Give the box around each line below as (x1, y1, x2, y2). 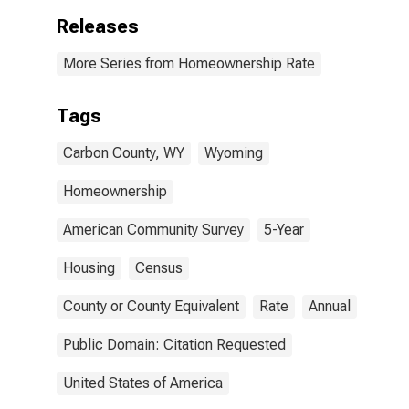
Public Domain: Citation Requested (63, 336, 286, 353)
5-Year (264, 221, 304, 238)
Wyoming (204, 144, 263, 162)
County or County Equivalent (63, 298, 239, 315)
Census (135, 259, 183, 277)
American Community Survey (63, 221, 244, 238)
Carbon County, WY (63, 144, 184, 162)
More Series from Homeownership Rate (63, 55, 315, 72)
